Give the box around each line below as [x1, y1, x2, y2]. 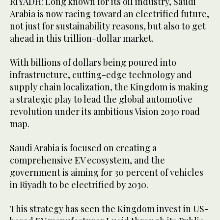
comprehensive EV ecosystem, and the [10, 154, 165, 166]
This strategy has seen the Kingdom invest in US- [10, 202, 209, 215]
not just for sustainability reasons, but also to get [10, 20, 206, 32]
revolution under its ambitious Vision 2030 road [10, 105, 200, 117]
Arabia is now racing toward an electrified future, [10, 7, 209, 20]
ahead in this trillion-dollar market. [10, 32, 154, 44]
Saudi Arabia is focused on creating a [10, 141, 157, 154]
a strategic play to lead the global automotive [10, 93, 192, 105]
